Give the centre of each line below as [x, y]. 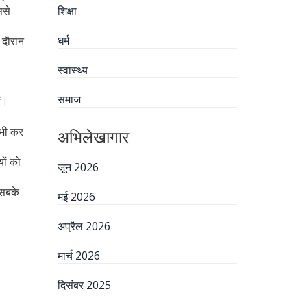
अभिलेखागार [93, 137]
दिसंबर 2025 [84, 285]
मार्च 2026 [78, 256]
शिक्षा [67, 11]
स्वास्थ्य [72, 70]
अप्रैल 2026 [84, 226]
